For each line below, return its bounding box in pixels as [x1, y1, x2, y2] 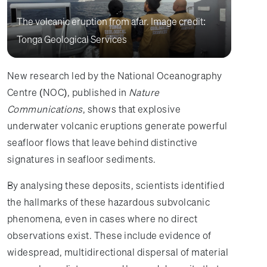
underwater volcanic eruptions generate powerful [7, 119, 228, 132]
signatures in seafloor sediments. [7, 153, 156, 166]
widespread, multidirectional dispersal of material [7, 246, 229, 259]
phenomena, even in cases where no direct [7, 212, 198, 225]
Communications [7, 103, 83, 116]
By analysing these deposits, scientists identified [7, 179, 225, 192]
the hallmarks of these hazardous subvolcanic [7, 195, 210, 209]
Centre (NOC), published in [7, 86, 129, 99]
